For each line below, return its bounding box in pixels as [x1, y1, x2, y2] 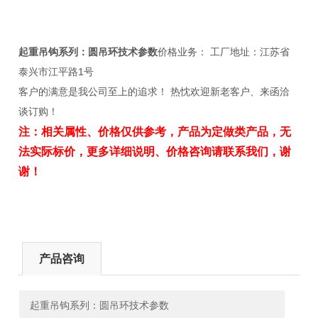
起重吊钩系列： [18, 46, 89, 58]
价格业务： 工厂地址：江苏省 [158, 46, 290, 58]
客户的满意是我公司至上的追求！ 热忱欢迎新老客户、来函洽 [18, 86, 290, 98]
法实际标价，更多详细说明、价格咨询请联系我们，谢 [18, 145, 292, 158]
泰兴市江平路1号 [18, 66, 94, 78]
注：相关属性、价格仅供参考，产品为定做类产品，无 [18, 125, 292, 138]
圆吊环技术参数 [88, 46, 158, 58]
